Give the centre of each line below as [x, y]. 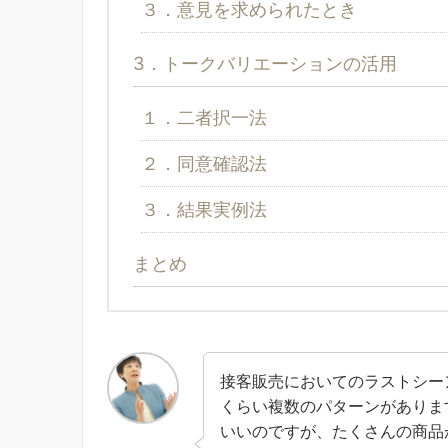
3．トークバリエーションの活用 [265, 62]
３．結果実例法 [204, 208]
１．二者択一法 [204, 116]
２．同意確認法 [204, 162]
